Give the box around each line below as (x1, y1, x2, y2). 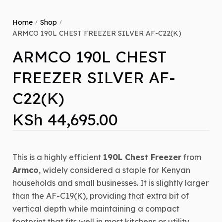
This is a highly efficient (12, 152, 103, 163)
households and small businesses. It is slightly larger (12, 178, 209, 188)
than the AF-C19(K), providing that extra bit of (12, 191, 189, 201)
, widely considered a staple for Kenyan (39, 165, 190, 175)
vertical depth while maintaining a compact (12, 204, 179, 214)
